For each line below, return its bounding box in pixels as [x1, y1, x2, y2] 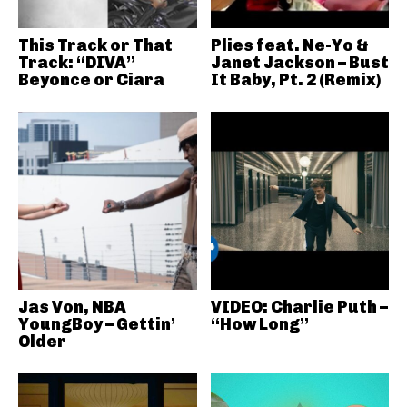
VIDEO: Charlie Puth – [210, 297, 388, 318]
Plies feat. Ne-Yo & [210, 35, 369, 55]
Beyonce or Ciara [18, 69, 164, 90]
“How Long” [210, 314, 309, 335]
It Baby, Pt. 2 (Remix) [210, 69, 381, 90]
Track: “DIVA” [18, 52, 135, 73]
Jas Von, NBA [18, 297, 126, 318]
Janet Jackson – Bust [210, 52, 389, 73]
